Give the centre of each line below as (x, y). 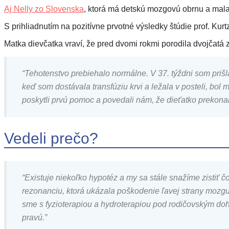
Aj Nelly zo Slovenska (44, 9)
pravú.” (35, 217)
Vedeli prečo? (51, 138)
